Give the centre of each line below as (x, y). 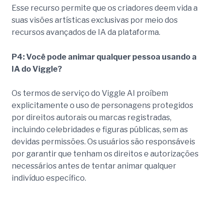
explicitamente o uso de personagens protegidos (102, 106)
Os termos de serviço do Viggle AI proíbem (90, 93)
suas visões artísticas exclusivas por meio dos (95, 20)
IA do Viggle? (37, 69)
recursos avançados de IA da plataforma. (86, 32)
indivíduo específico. (49, 178)
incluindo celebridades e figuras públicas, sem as (100, 130)
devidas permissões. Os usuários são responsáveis (103, 142)
